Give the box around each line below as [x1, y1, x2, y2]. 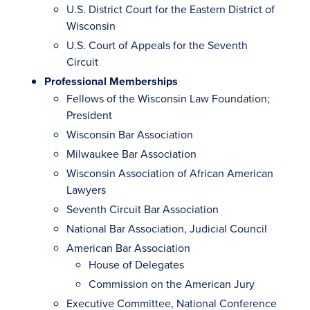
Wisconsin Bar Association [66, 127, 193, 142]
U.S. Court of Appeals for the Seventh [66, 37, 248, 53]
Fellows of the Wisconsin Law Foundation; [66, 91, 270, 106]
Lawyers [66, 182, 106, 197]
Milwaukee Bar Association [66, 146, 197, 161]
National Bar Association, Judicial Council [66, 221, 267, 236]
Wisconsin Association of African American [66, 165, 273, 181]
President [66, 107, 112, 122]
